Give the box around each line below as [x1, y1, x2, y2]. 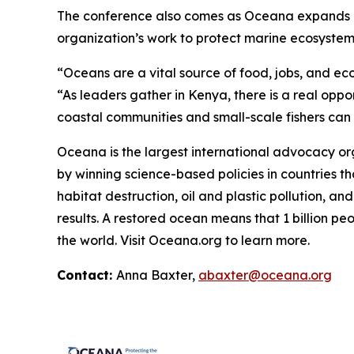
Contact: [57, 267, 116, 283]
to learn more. [225, 232, 310, 248]
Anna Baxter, [116, 267, 198, 283]
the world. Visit [57, 232, 145, 248]
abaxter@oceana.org [198, 267, 332, 283]
